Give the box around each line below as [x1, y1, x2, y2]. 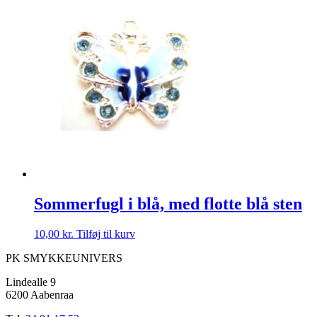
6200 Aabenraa [6, 288, 74, 301]
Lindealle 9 [6, 275, 56, 288]
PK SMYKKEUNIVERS [6, 251, 122, 264]
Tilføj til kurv [76, 227, 135, 240]
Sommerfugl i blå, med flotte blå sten [34, 194, 302, 213]
